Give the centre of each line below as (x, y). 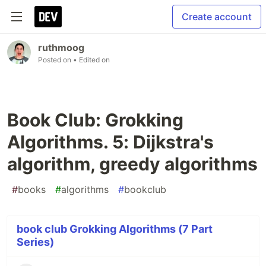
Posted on (56, 60)
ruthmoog (61, 47)
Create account (217, 17)
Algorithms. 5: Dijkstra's (110, 142)
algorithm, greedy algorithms (132, 164)
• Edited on (91, 60)
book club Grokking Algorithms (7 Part (115, 229)
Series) (35, 242)
